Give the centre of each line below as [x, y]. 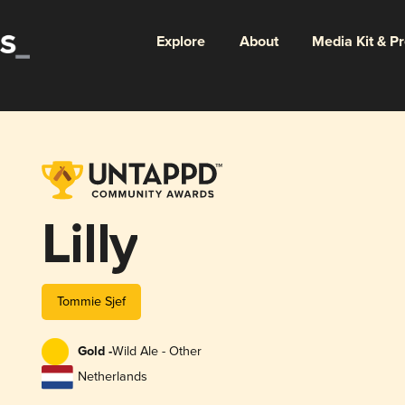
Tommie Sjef [91, 301]
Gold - [94, 352]
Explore [180, 42]
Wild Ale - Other [156, 352]
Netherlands [112, 377]
